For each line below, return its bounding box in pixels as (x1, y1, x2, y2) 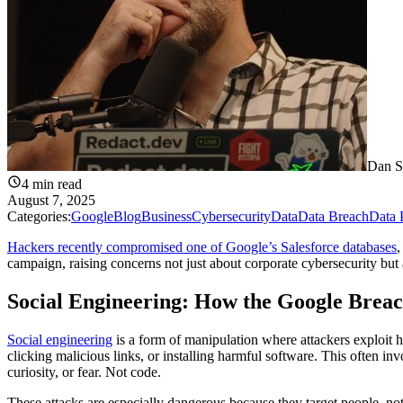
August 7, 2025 (7, 193, 95, 209)
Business (141, 209, 192, 225)
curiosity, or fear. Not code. (7, 364, 161, 381)
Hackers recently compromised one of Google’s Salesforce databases (7, 239, 397, 255)
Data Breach (298, 209, 369, 225)
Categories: (7, 209, 71, 225)
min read (29, 176, 82, 193)
